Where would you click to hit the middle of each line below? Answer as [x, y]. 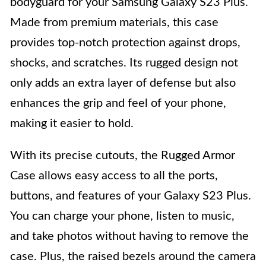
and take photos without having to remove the [129, 236]
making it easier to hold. [72, 123]
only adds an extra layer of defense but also [123, 83]
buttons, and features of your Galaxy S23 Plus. [131, 196]
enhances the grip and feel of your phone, [118, 103]
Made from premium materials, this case [114, 22]
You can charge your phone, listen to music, [122, 216]
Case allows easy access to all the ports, [114, 175]
